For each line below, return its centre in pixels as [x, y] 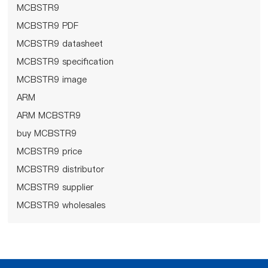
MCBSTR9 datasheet [60, 43]
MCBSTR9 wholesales [61, 205]
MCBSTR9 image [52, 79]
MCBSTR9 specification [66, 61]
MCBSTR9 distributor [61, 169]
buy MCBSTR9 [47, 133]
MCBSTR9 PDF [48, 25]
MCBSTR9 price [50, 151]
